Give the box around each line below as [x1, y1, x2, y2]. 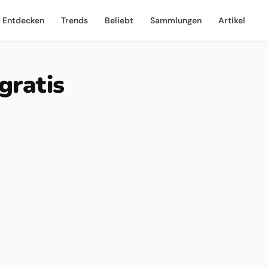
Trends [61, 15, 88, 26]
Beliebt [105, 15, 133, 26]
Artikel [218, 15, 245, 26]
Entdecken [2, 15, 44, 26]
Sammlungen [150, 15, 202, 26]
